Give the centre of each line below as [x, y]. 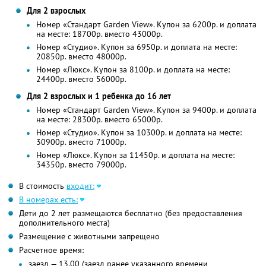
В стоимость [43, 186]
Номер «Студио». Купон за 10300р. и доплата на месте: [139, 133]
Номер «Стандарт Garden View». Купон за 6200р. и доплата [146, 25]
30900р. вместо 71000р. [81, 142]
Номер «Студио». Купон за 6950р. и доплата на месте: [136, 47]
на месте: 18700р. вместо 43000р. [99, 34]
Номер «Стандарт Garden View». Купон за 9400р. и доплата [146, 110]
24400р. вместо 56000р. [81, 79]
